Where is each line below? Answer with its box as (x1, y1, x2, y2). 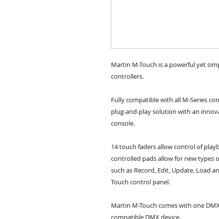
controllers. (111, 72, 144, 81)
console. (111, 119, 135, 128)
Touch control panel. (111, 177, 172, 186)
